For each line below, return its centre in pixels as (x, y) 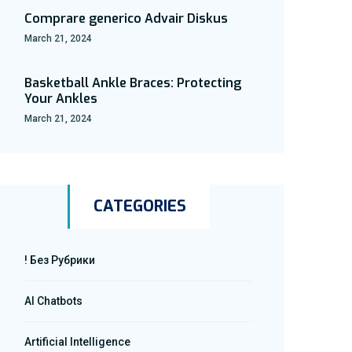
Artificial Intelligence (77, 342)
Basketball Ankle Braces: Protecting (133, 83)
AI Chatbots (53, 301)
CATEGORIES (139, 206)
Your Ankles (61, 99)
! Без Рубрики (60, 260)
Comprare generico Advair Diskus (126, 18)
